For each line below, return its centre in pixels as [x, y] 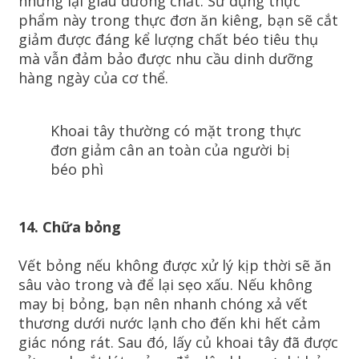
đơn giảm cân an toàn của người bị [170, 149]
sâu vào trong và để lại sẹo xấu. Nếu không [165, 284]
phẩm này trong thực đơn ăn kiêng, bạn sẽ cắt [178, 20]
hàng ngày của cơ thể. [93, 77]
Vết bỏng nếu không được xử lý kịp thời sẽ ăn [175, 265]
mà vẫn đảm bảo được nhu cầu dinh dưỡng [166, 58]
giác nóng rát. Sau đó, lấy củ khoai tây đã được [178, 342]
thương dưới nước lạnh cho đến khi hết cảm [169, 323]
